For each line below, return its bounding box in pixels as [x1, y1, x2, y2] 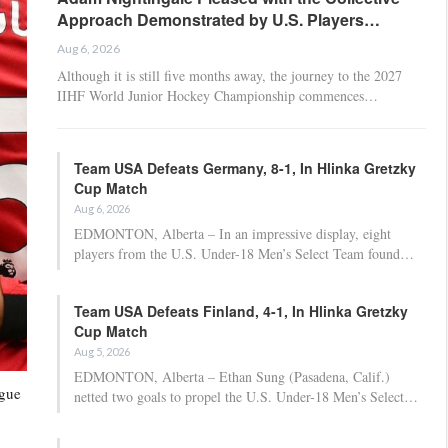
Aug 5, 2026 [74, 344, 130, 358]
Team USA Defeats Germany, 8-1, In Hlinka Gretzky [74, 157, 416, 178]
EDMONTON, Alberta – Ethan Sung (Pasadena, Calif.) [74, 366, 390, 386]
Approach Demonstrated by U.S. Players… [57, 7, 380, 31]
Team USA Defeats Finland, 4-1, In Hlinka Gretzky [74, 300, 408, 321]
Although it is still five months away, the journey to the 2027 [57, 65, 402, 85]
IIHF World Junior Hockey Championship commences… [57, 85, 378, 105]
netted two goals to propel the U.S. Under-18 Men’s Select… [74, 386, 418, 406]
